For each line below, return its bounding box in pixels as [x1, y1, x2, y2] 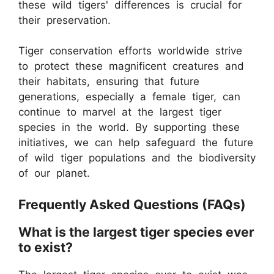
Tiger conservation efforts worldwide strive [18, 45, 242, 57]
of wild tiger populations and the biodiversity [18, 152, 256, 164]
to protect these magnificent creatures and [18, 60, 244, 72]
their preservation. [18, 13, 111, 26]
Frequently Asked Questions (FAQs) [18, 196, 246, 212]
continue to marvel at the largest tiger [18, 106, 221, 118]
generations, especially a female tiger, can [18, 91, 240, 103]
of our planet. [18, 167, 90, 179]
